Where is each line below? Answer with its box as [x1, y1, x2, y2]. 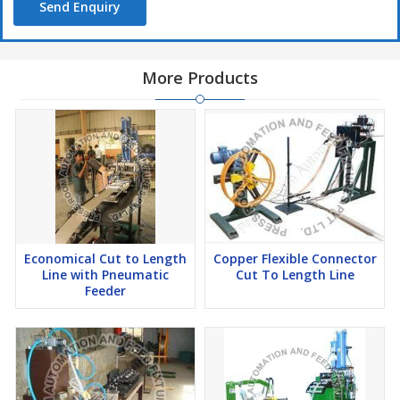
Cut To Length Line [235, 266, 354, 284]
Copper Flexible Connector [212, 250, 377, 268]
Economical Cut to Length [24, 250, 187, 268]
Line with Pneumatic [42, 266, 169, 284]
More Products [142, 67, 258, 89]
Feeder [85, 282, 126, 300]
